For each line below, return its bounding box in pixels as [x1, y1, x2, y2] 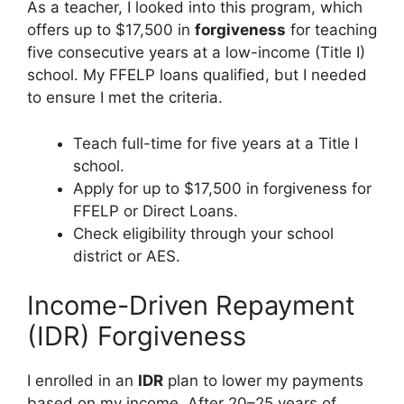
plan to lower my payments [163, 372, 363, 390]
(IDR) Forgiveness [27, 320, 246, 352]
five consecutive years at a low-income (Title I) [27, 43, 365, 61]
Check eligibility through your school [73, 224, 334, 243]
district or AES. [73, 246, 180, 265]
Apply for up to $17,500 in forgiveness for [73, 179, 372, 197]
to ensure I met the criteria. [27, 88, 223, 106]
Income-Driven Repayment [27, 289, 355, 321]
